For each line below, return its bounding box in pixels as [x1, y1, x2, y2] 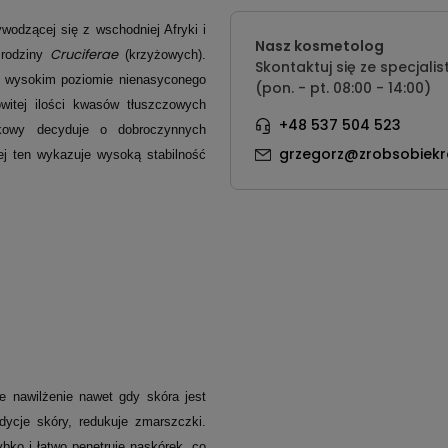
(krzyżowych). [118, 47, 206, 62]
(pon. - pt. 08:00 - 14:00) [254, 78, 431, 98]
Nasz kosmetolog [254, 36, 384, 56]
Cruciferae [50, 45, 119, 64]
